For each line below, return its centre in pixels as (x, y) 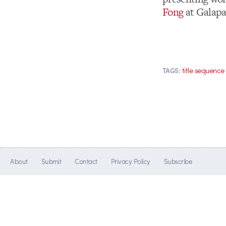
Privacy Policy (130, 161)
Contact (86, 161)
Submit (51, 161)
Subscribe (178, 161)
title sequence (203, 70)
